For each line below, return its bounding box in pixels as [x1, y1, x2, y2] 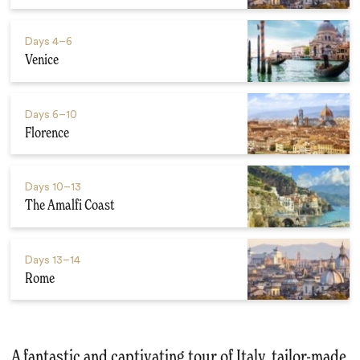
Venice [24, 53, 59, 67]
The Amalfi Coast [24, 198, 114, 213]
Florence [24, 125, 69, 141]
